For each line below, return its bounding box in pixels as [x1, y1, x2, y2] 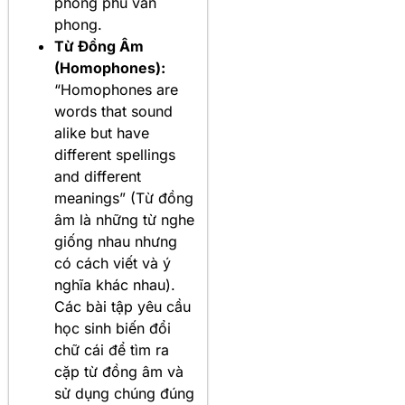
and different [54, 166, 141, 185]
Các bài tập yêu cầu [54, 297, 191, 316]
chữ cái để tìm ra [54, 340, 169, 359]
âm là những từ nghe [54, 210, 194, 229]
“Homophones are [54, 80, 178, 99]
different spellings [54, 145, 175, 164]
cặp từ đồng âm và [54, 362, 184, 381]
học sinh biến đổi [54, 318, 171, 337]
